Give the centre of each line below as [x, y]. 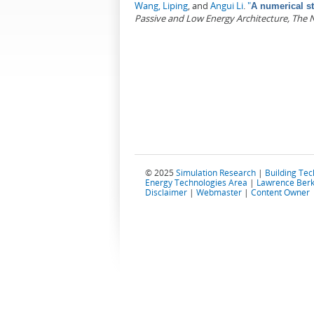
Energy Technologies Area [196, 183]
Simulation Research [216, 173]
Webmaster [219, 192]
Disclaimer [166, 192]
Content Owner [280, 192]
